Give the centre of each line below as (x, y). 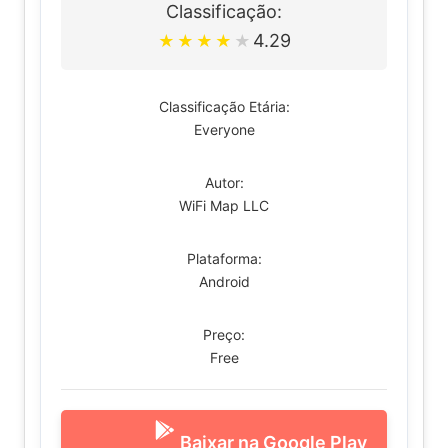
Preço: (224, 334)
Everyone (224, 129)
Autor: (224, 182)
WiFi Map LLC (224, 205)
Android (224, 281)
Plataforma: (224, 258)
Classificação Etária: (224, 106)
